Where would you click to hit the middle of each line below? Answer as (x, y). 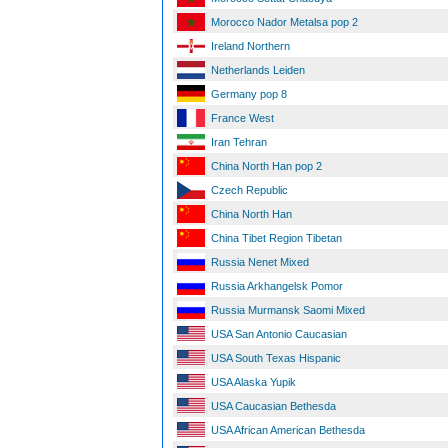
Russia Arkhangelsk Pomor (277, 286)
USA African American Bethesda (288, 430)
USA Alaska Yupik (253, 382)
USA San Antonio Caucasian (279, 334)
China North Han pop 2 (266, 166)
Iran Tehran (239, 142)
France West (242, 118)
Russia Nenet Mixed (260, 262)
